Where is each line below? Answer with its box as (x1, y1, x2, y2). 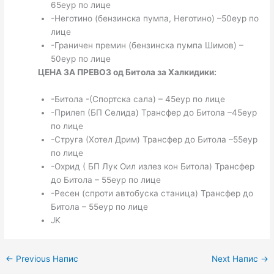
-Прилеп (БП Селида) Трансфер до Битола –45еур (50, 107, 257, 117)
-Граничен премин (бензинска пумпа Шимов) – (50, 40, 243, 50)
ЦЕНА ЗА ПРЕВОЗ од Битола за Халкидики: (38, 67, 217, 77)
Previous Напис (13, 253, 79, 264)
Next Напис (211, 253, 261, 264)
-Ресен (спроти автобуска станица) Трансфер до (50, 188, 253, 198)
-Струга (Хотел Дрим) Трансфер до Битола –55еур (50, 134, 257, 144)
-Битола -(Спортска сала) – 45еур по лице (50, 94, 225, 104)
